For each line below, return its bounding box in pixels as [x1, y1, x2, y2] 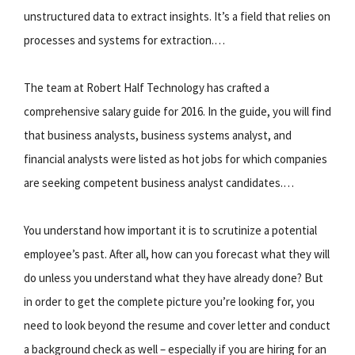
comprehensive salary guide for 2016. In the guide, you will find [24, 103, 331, 119]
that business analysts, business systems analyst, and [24, 127, 292, 143]
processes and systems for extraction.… [24, 32, 225, 48]
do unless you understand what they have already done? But [24, 269, 323, 285]
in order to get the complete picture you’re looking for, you [24, 293, 315, 309]
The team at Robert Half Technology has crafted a [24, 79, 269, 95]
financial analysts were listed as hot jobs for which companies [24, 151, 327, 166]
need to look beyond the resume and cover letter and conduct [24, 317, 330, 333]
